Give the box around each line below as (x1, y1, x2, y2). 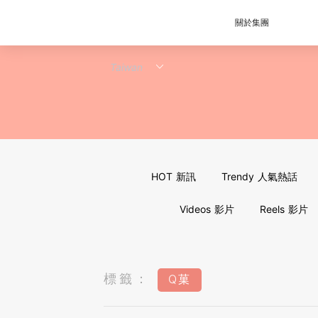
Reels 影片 (259, 203, 308, 215)
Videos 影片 (179, 203, 234, 215)
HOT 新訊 (150, 170, 196, 182)
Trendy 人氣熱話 (221, 170, 297, 182)
